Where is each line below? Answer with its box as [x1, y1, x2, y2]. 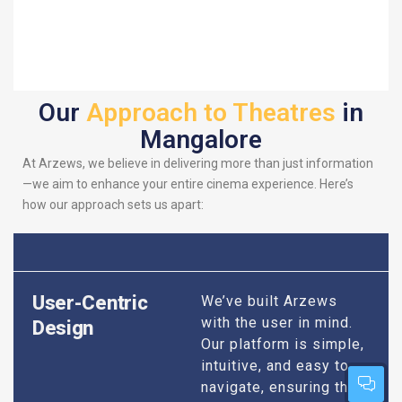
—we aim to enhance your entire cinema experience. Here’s [22, 177, 354, 192]
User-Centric [31, 292, 148, 314]
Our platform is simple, [201, 336, 364, 353]
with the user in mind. [201, 314, 353, 331]
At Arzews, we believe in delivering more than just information [22, 156, 373, 171]
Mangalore [140, 125, 262, 155]
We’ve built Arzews [201, 293, 337, 310]
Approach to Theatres [86, 98, 336, 128]
